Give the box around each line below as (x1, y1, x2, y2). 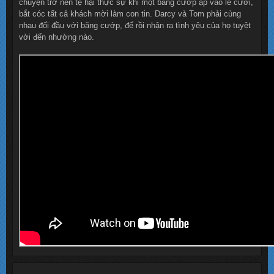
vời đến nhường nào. (19, 32, 94, 42)
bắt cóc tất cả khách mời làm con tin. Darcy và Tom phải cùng (19, 9, 241, 19)
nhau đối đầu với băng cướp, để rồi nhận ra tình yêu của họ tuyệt (19, 21, 251, 31)
